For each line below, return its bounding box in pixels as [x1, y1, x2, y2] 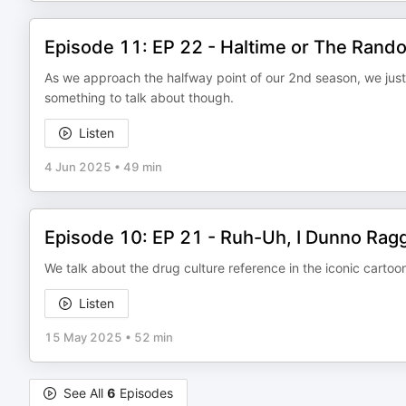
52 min [134, 330, 173, 344]
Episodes [116, 385, 173, 401]
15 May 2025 [44, 330, 122, 344]
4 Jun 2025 [44, 159, 111, 174]
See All [63, 385, 107, 401]
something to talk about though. [44, 90, 234, 105]
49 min [123, 159, 162, 174]
